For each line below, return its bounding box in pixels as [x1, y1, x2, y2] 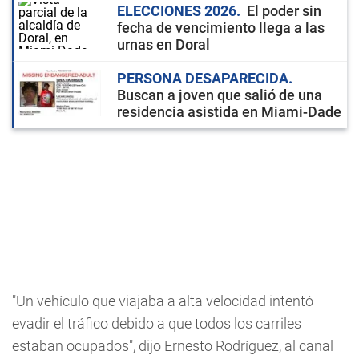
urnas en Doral [117, 36, 210, 53]
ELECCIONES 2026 [117, 2, 236, 19]
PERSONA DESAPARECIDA [117, 70, 288, 87]
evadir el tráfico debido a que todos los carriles [12, 315, 301, 332]
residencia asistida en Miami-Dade [117, 103, 341, 120]
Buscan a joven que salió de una [117, 87, 322, 103]
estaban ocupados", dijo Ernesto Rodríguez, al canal [12, 337, 333, 354]
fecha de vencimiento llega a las [117, 19, 325, 36]
